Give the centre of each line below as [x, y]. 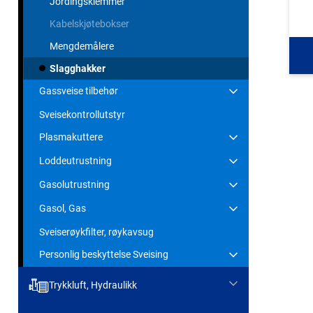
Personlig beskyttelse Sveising [104, 254]
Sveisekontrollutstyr [82, 114]
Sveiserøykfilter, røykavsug [96, 232]
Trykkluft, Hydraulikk [93, 285]
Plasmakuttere [71, 137]
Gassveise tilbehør [79, 90]
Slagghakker [78, 68]
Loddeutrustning [75, 160]
